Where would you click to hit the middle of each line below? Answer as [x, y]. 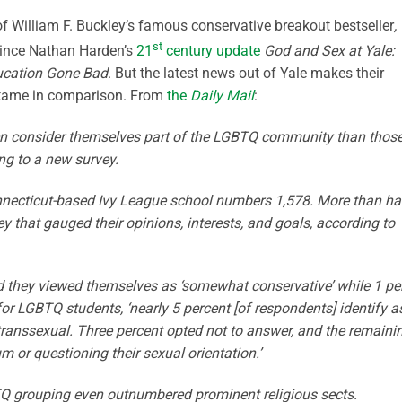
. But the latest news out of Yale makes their [246, 73]
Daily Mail [222, 95]
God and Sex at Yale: [329, 50]
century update [211, 50]
